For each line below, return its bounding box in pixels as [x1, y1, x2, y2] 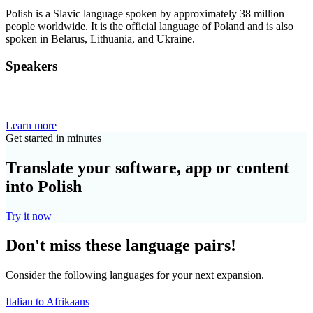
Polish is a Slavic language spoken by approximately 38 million [6, 8, 284, 20]
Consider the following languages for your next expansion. [6, 269, 264, 282]
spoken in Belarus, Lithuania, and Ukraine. [6, 33, 195, 45]
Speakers [6, 59, 57, 74]
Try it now [6, 210, 52, 222]
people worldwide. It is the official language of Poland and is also [6, 20, 293, 33]
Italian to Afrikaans [6, 296, 89, 308]
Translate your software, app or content [6, 158, 289, 177]
